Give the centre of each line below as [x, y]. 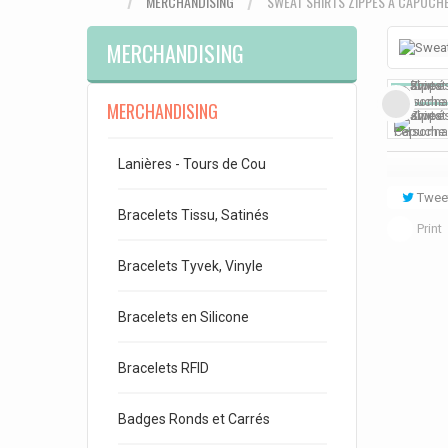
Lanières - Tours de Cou [192, 164]
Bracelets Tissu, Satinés [193, 215]
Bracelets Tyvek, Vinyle [190, 266]
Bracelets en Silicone [183, 317]
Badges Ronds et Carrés [194, 419]
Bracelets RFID [163, 368]
